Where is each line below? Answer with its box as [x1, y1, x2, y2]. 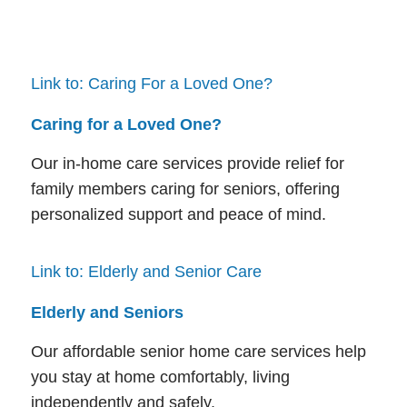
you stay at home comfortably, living [30, 367, 290, 386]
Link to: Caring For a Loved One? [30, 74, 273, 94]
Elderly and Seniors [30, 303, 184, 322]
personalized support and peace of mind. [30, 204, 326, 223]
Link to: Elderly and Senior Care [30, 263, 262, 282]
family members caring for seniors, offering [30, 179, 340, 198]
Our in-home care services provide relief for [30, 154, 344, 173]
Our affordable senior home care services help [30, 342, 366, 361]
